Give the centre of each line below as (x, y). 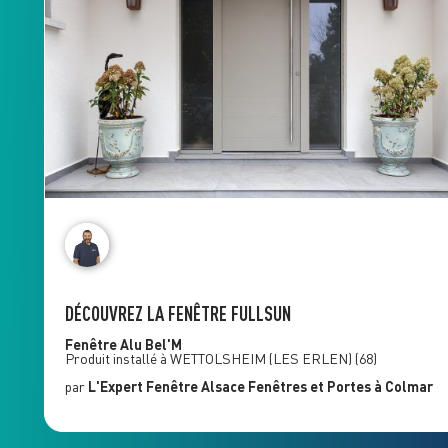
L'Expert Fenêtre (142, 386)
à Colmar (403, 386)
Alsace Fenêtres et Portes (285, 386)
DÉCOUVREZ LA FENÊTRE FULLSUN (177, 313)
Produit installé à (117, 358)
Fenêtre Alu (104, 344)
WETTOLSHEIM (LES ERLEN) (260, 358)
